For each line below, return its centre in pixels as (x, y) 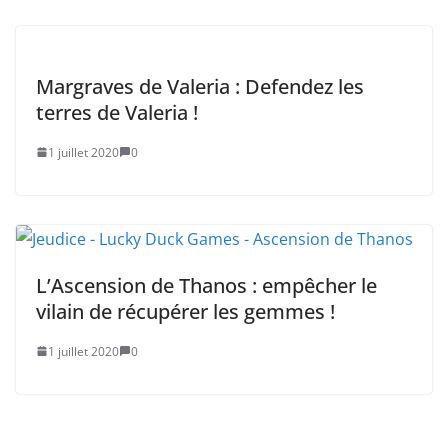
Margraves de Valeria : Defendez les (200, 86)
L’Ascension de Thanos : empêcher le (206, 285)
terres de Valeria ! (117, 112)
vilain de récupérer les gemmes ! (185, 311)
